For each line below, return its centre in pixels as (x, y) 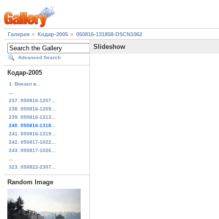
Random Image (30, 182)
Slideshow (109, 47)
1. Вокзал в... (25, 84)
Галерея (19, 34)
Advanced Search (39, 58)
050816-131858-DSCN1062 (109, 34)
